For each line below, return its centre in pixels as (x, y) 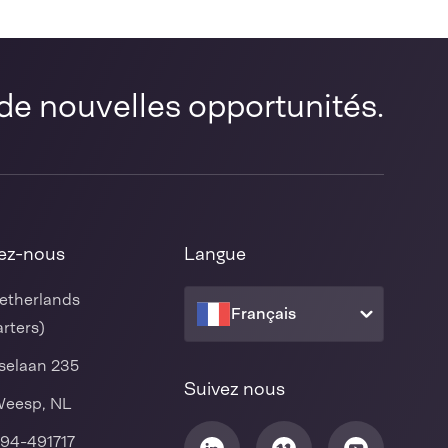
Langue (215, 254)
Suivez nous (234, 389)
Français (263, 313)
